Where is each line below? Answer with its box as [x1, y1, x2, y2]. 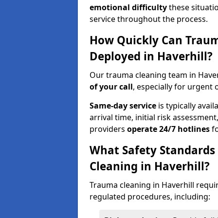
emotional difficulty [90, 2, 167, 13]
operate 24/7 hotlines [127, 124, 210, 134]
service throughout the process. [90, 14, 208, 24]
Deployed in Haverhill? [90, 49, 213, 64]
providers [90, 124, 127, 134]
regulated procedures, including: [90, 191, 210, 202]
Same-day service [90, 100, 156, 111]
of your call [90, 81, 133, 92]
